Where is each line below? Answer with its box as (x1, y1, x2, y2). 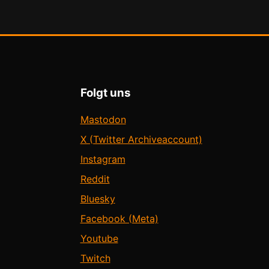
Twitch (80, 252, 110, 265)
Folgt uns (80, 85, 131, 100)
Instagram (80, 153, 125, 166)
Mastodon (80, 113, 126, 126)
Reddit (80, 173, 110, 186)
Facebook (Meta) (80, 213, 159, 225)
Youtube (80, 232, 118, 245)
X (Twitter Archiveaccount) (80, 133, 202, 146)
